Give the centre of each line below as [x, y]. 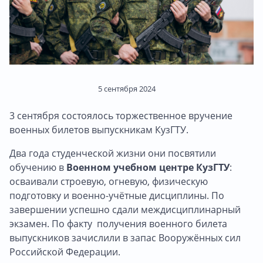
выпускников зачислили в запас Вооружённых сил [125, 237]
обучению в [38, 167]
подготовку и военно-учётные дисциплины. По [117, 195]
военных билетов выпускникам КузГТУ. [99, 129]
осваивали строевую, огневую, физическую [109, 181]
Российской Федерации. [65, 252]
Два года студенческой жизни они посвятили [113, 153]
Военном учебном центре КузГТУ [148, 167]
